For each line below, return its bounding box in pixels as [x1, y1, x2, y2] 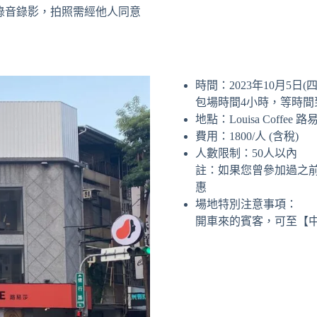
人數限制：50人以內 [195, 146, 297, 159]
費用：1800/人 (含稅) [195, 129, 299, 142]
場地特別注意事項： [195, 197, 297, 210]
